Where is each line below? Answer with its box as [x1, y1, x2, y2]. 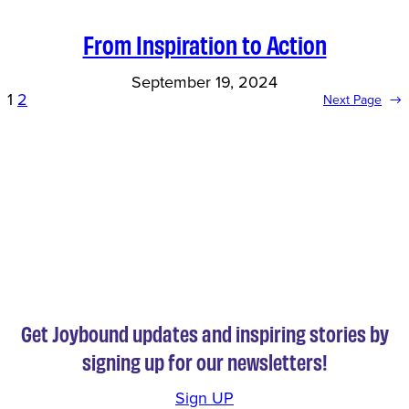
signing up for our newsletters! [81, 348, 328, 375]
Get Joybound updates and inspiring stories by [20, 320, 389, 347]
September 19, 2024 [131, 70, 278, 95]
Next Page [323, 90, 382, 110]
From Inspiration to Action [82, 28, 327, 60]
